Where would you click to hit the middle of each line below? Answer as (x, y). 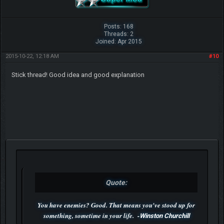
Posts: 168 (118, 26)
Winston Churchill (164, 215)
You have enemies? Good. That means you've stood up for (116, 205)
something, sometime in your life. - (91, 215)
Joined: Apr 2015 (118, 41)
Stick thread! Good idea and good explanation (78, 74)
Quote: (116, 182)
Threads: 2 (118, 34)
